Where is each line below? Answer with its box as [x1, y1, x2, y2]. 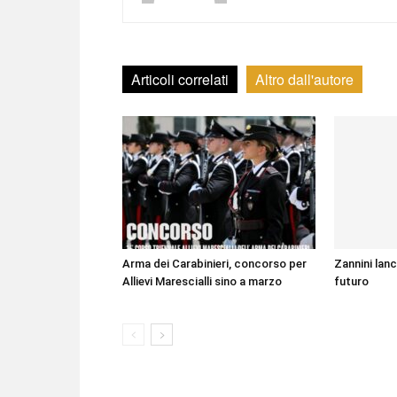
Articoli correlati [131, 69, 229, 90]
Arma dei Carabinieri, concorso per [122, 257, 307, 270]
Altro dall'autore [255, 69, 354, 90]
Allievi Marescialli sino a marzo [122, 275, 282, 288]
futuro [334, 275, 369, 288]
